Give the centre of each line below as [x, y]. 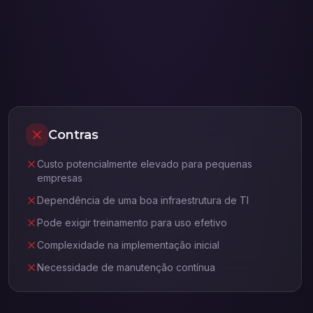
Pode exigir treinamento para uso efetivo [132, 223]
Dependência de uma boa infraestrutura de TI [143, 200]
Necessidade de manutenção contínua [126, 267]
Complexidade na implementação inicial [128, 245]
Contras [73, 135]
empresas [60, 178]
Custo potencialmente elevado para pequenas [145, 164]
